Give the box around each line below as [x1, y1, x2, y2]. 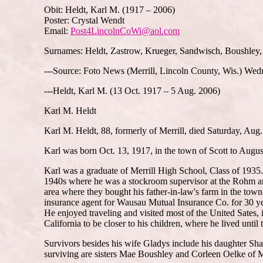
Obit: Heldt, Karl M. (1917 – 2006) [44, 5, 175, 15]
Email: [44, 26, 70, 36]
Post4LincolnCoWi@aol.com [70, 26, 180, 36]
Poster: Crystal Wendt [44, 15, 124, 25]
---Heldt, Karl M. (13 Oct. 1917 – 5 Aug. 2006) [44, 86, 220, 96]
